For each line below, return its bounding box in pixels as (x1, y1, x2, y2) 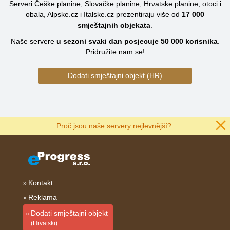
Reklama (28, 193, 57, 201)
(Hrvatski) (30, 220, 57, 227)
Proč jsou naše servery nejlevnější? (56, 122, 171, 130)
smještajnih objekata (78, 21, 150, 29)
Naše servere (10, 37, 56, 45)
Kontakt (28, 179, 53, 187)
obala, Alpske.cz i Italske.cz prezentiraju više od (26, 10, 182, 18)
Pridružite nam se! (85, 48, 145, 56)
